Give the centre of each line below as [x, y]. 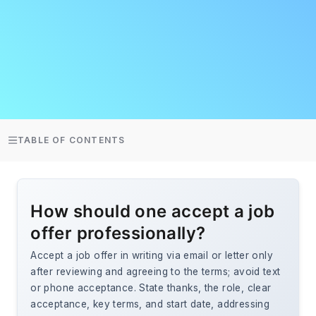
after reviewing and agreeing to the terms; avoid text [156, 272]
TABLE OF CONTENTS [72, 140]
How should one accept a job [153, 212]
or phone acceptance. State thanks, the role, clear [151, 288]
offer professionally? [118, 233]
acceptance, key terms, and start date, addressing [150, 304]
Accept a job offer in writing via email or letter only [152, 256]
